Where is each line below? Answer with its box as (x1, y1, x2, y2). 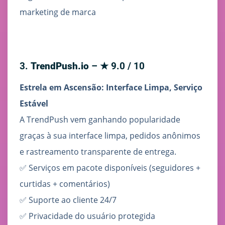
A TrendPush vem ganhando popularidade (20, 114, 180, 126)
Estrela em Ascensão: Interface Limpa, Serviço (20, 82, 202, 93)
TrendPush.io (31, 60, 89, 72)
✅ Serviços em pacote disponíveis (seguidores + (20, 162, 200, 174)
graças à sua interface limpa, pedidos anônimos (20, 130, 200, 142)
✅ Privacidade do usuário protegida (20, 210, 155, 222)
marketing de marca (20, 7, 96, 18)
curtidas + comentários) (20, 178, 110, 190)
